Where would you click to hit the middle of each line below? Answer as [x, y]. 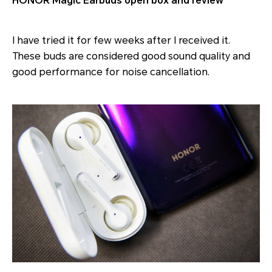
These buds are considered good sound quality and [131, 56]
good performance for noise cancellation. [111, 72]
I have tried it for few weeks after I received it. [121, 40]
